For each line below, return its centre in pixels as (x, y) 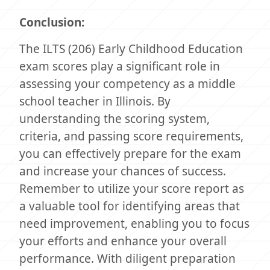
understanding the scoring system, (115, 119)
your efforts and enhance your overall (123, 241)
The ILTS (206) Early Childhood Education (131, 49)
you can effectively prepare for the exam (130, 154)
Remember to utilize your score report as (132, 189)
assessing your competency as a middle (127, 84)
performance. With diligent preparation (127, 259)
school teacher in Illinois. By (95, 101)
